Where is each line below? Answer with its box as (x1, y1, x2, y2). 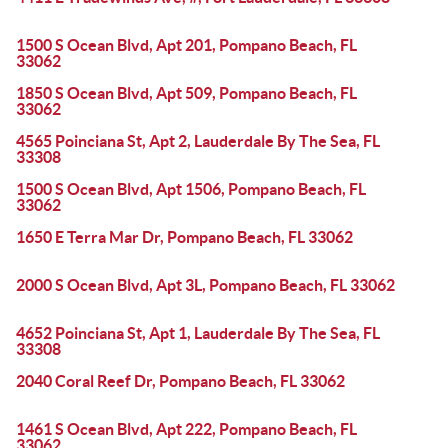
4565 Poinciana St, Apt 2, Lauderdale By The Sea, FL (16, 132, 380, 150)
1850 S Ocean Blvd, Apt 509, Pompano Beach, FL (16, 84, 357, 102)
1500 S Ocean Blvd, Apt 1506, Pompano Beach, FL (16, 180, 366, 198)
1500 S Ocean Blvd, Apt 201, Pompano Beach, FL (16, 36, 357, 54)
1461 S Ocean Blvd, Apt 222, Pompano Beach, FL (16, 420, 357, 438)
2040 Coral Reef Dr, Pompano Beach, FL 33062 (16, 372, 345, 390)
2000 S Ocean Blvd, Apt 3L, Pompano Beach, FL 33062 (16, 276, 395, 294)
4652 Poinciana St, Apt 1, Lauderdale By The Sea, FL (16, 324, 380, 342)
